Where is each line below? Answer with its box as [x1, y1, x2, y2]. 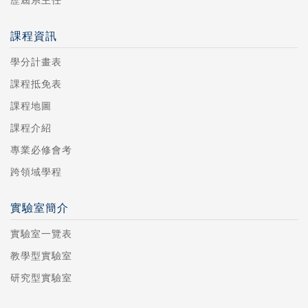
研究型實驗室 [10, 272, 72, 283]
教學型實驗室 [10, 250, 72, 261]
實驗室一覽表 [10, 228, 72, 239]
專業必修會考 [10, 144, 72, 155]
